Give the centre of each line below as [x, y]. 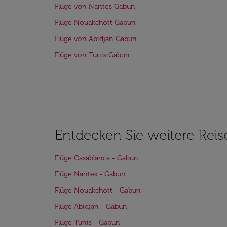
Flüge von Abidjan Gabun [96, 39]
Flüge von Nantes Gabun [95, 6]
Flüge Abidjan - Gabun [91, 206]
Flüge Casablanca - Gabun [97, 158]
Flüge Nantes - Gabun [90, 174]
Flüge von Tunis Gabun [92, 55]
